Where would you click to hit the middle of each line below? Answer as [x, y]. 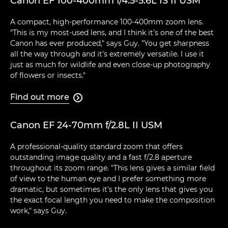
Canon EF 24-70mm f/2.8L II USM [86, 125]
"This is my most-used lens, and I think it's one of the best [112, 33]
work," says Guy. [38, 211]
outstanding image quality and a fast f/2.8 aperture [101, 158]
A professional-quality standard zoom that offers [96, 147]
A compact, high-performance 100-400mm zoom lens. [107, 22]
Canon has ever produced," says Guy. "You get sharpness [110, 44]
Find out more [40, 97]
